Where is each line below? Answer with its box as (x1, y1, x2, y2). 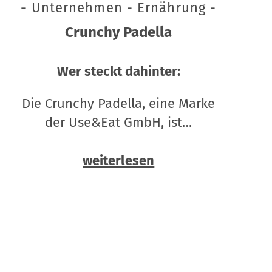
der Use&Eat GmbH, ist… (45, 114, 192, 131)
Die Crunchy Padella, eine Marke (22, 95, 216, 112)
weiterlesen (83, 152, 155, 169)
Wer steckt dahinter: (56, 63, 180, 80)
